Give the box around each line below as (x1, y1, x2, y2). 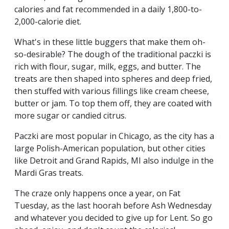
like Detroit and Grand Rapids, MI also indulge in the (14, 155, 214, 167)
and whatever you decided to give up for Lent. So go (14, 212, 213, 224)
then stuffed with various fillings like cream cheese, (14, 85, 209, 97)
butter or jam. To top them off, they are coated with (14, 98, 212, 109)
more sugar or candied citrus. (14, 110, 126, 122)
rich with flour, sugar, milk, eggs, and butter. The (14, 61, 201, 73)
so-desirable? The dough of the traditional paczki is (14, 49, 211, 60)
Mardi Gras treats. (14, 167, 83, 179)
